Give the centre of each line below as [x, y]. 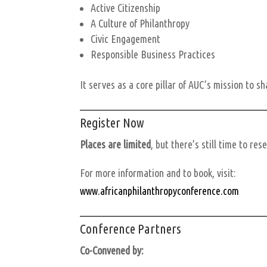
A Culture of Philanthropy [140, 23]
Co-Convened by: [112, 250]
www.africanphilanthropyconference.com [160, 190]
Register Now [112, 122]
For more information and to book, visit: [158, 173]
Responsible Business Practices [153, 54]
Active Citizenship [126, 7]
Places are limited [116, 144]
